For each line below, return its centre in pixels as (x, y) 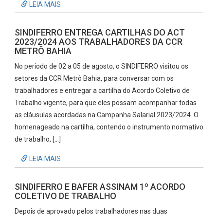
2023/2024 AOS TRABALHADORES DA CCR (99, 42)
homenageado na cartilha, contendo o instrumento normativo (109, 127)
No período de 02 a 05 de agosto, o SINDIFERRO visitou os (101, 66)
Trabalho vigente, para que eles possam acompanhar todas (106, 103)
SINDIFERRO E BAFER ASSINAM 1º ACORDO (100, 187)
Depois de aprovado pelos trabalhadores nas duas (91, 211)
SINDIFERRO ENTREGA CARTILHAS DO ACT (100, 32)
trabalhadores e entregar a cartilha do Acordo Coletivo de (102, 91)
